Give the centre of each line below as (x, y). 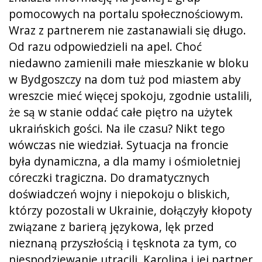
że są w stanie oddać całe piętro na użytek (121, 112)
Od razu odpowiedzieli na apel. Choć (105, 46)
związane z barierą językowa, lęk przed (111, 226)
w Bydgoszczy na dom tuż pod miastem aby (125, 79)
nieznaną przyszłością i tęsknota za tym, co (123, 243)
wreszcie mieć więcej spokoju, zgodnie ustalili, (130, 95)
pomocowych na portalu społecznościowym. (126, 13)
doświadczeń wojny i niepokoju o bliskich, (119, 194)
